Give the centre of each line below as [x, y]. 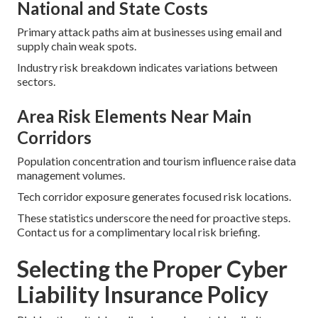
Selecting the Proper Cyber [152, 268]
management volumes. [71, 175]
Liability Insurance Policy [143, 294]
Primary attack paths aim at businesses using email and [149, 31]
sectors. [36, 81]
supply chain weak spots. [77, 45]
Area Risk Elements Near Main [134, 116]
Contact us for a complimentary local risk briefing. [138, 231]
